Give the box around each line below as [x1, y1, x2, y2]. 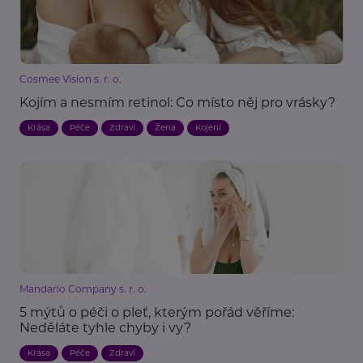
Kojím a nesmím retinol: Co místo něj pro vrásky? [19, 95, 335, 111]
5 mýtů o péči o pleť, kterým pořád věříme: [19, 305, 294, 321]
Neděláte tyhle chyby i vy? [19, 320, 191, 336]
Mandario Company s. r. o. [19, 283, 147, 296]
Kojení [195, 122, 221, 134]
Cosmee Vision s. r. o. [19, 73, 122, 86]
